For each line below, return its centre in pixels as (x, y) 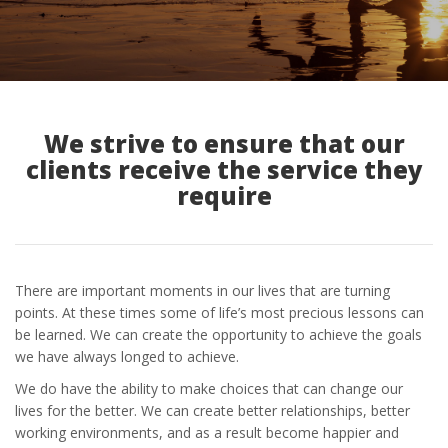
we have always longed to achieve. (127, 356)
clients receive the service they (224, 169)
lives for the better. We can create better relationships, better (212, 410)
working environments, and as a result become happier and (207, 432)
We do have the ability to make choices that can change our (209, 388)
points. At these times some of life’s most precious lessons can (219, 312)
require (224, 195)
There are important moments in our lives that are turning (202, 290)
